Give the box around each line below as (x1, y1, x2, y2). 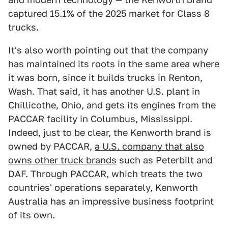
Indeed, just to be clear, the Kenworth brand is (8, 127, 211, 138)
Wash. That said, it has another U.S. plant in (8, 86, 200, 97)
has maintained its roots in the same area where (8, 59, 219, 70)
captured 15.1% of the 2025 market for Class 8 (8, 8, 210, 19)
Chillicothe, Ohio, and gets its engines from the (8, 100, 216, 111)
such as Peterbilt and (117, 155, 213, 166)
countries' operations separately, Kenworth (8, 182, 198, 193)
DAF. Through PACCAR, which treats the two (8, 168, 203, 180)
